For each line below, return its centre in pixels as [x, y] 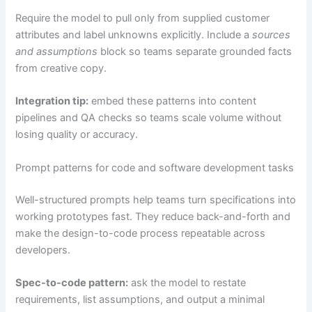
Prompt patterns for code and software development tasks [155, 167]
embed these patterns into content [173, 101]
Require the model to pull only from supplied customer [143, 18]
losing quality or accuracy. [77, 135]
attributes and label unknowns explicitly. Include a [134, 35]
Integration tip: [52, 101]
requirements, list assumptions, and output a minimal [140, 300]
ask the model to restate [187, 283]
